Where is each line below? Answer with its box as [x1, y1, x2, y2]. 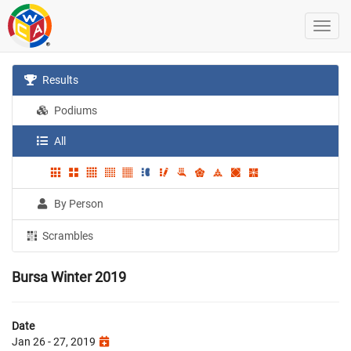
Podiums [52, 104, 98, 117]
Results [40, 74, 79, 86]
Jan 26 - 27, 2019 [12, 335, 98, 348]
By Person [52, 197, 104, 210]
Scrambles [40, 229, 94, 242]
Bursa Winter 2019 [12, 268, 126, 285]
